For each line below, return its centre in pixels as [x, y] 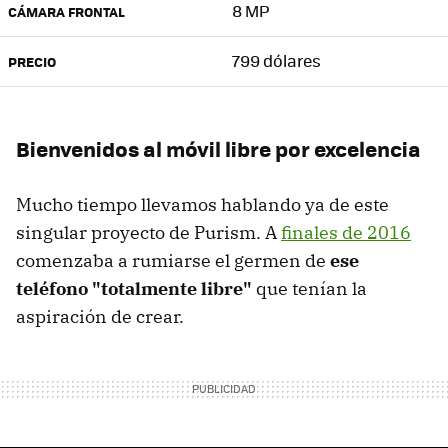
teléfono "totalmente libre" [134, 288]
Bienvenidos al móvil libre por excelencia [218, 148]
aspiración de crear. [100, 316]
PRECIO [32, 61]
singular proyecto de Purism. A [148, 232]
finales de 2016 [346, 232]
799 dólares [276, 60]
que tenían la [309, 288]
